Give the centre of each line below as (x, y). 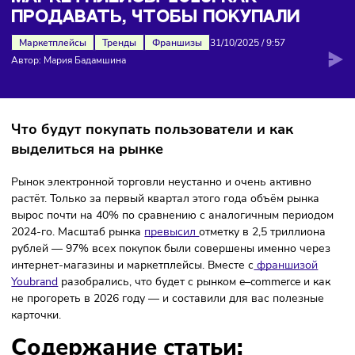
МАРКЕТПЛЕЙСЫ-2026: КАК (149, 36)
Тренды (133, 87)
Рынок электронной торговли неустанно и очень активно (179, 241)
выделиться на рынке (97, 205)
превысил (191, 296)
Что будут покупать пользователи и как (169, 183)
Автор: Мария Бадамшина (76, 107)
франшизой (317, 333)
